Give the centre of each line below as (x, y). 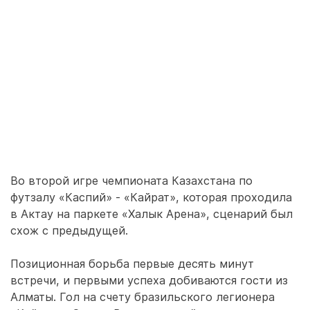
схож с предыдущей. (69, 230)
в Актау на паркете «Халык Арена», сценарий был (152, 214)
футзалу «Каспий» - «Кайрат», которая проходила (151, 197)
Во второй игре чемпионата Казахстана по (131, 181)
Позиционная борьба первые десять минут (132, 264)
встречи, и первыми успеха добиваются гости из (149, 280)
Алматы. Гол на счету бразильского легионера (143, 297)
